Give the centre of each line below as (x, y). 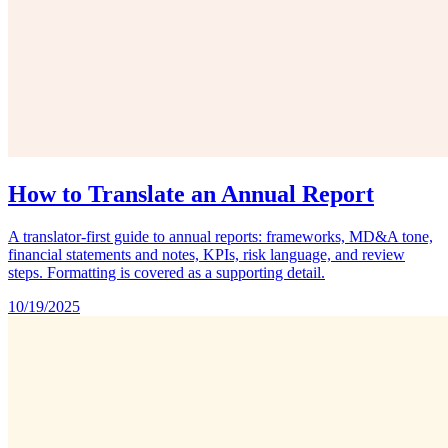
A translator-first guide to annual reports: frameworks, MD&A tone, (220, 236)
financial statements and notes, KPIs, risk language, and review (206, 254)
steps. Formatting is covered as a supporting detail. (166, 272)
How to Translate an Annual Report (191, 193)
